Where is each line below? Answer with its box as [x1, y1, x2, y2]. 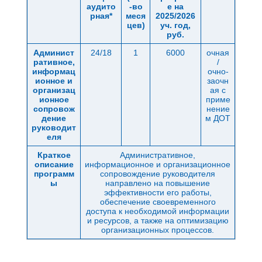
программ [33, 169, 74, 178]
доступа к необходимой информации [86, 206, 229, 216]
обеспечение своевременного [99, 197, 216, 206]
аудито [86, 2, 116, 11]
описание [34, 160, 74, 169]
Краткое [37, 150, 71, 160]
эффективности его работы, [104, 188, 212, 197]
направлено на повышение [105, 178, 210, 188]
